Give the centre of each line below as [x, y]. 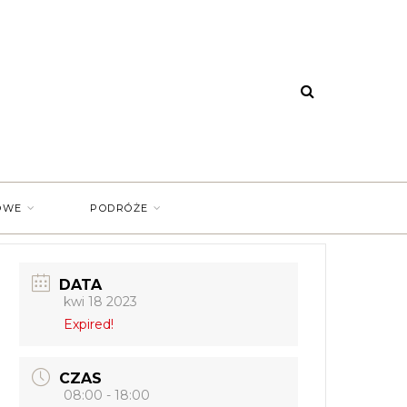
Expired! [89, 324]
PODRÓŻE [119, 208]
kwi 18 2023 [101, 301]
